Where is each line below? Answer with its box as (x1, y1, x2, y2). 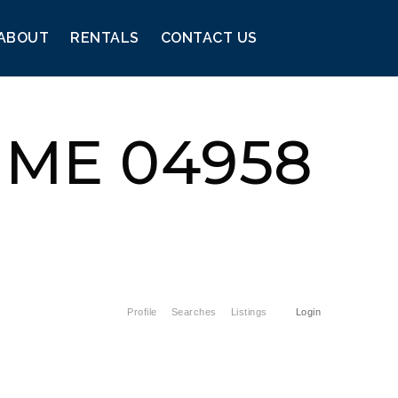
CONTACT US (160, 29, 258, 46)
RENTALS (70, 29, 139, 46)
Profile (127, 306, 157, 317)
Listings (230, 306, 267, 317)
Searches (171, 306, 217, 317)
